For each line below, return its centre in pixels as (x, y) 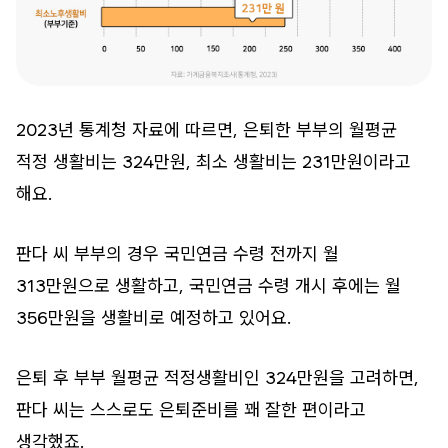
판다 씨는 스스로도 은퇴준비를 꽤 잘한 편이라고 (191, 409)
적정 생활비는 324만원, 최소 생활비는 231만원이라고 (213, 161)
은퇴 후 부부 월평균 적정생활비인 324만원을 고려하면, (217, 377)
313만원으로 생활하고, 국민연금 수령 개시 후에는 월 (208, 285)
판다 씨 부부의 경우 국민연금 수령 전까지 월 (177, 253)
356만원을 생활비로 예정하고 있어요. (153, 317)
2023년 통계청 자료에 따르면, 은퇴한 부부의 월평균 (206, 129)
